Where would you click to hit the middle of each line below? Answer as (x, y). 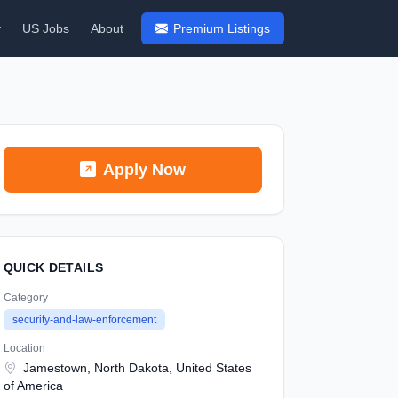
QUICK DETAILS (53, 267)
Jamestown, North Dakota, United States (135, 368)
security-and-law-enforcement (84, 320)
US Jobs (46, 28)
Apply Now (144, 170)
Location (24, 348)
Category (25, 298)
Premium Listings (222, 28)
